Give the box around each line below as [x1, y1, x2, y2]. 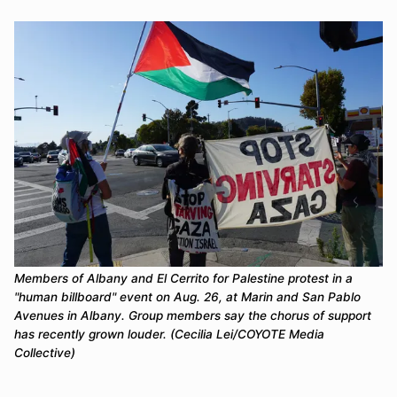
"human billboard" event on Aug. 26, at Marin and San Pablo [14, 290, 361, 305]
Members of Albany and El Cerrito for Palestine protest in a [14, 271, 353, 286]
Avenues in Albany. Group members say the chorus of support [14, 308, 371, 323]
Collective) [14, 346, 75, 361]
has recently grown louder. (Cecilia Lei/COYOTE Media [14, 327, 324, 342]
